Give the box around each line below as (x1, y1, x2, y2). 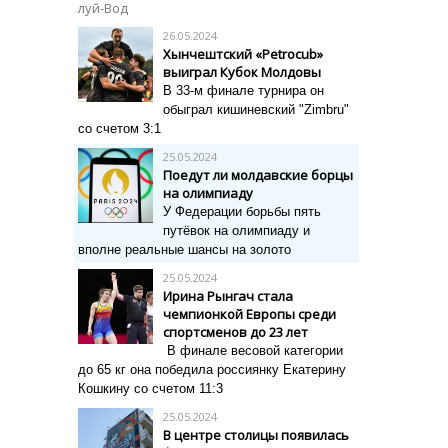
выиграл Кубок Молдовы (163, 63, 321, 81)
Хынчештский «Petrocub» (163, 45, 323, 63)
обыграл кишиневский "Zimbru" (163, 102, 349, 117)
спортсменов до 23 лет (163, 323, 308, 341)
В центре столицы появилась (163, 426, 349, 444)
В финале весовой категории (163, 343, 343, 358)
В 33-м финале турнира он (163, 83, 324, 98)
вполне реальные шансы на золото (78, 242, 291, 257)
